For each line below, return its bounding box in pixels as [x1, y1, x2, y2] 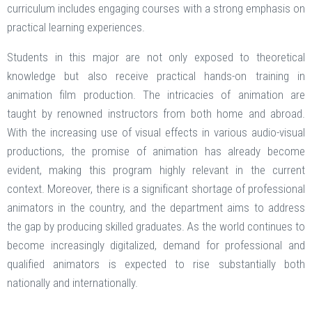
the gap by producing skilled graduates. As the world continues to [7, 219, 305, 234]
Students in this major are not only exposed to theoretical [7, 50, 305, 65]
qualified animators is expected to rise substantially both [7, 257, 305, 272]
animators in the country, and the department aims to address [7, 201, 305, 215]
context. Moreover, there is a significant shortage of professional [7, 182, 305, 196]
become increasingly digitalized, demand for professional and [7, 238, 305, 253]
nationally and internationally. [7, 276, 143, 290]
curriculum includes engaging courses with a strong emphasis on [7, 1, 305, 16]
